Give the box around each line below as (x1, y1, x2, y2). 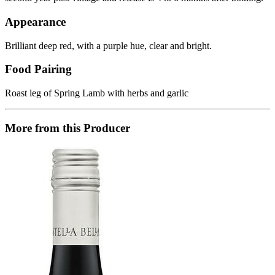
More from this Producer (5, 121, 130, 134)
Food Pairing (5, 63, 72, 76)
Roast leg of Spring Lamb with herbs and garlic (5, 88, 188, 99)
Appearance (5, 15, 66, 28)
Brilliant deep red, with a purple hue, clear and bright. (5, 40, 212, 51)
